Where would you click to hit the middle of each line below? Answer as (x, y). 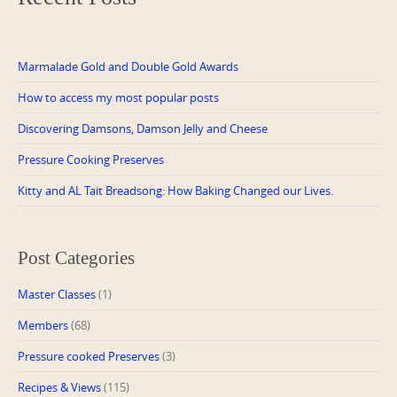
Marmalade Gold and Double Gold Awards (128, 66)
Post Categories (76, 257)
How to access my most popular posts (118, 97)
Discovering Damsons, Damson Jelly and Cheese (143, 128)
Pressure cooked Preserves (89, 356)
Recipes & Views (59, 387)
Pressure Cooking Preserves (91, 159)
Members (43, 325)
